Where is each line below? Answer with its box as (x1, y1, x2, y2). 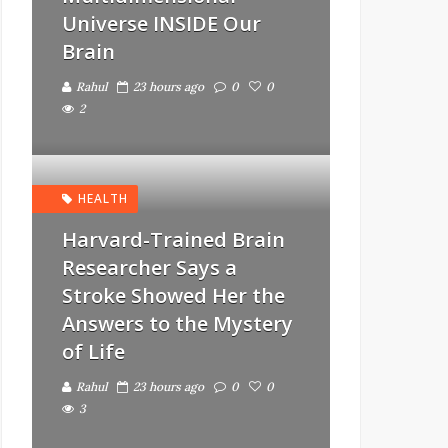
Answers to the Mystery (62, 310, 293, 337)
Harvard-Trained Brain (62, 226, 285, 253)
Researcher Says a (62, 254, 237, 281)
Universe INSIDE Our (62, 10, 261, 37)
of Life (62, 338, 125, 365)
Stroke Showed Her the (62, 282, 285, 309)
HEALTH (78, 190, 128, 207)
